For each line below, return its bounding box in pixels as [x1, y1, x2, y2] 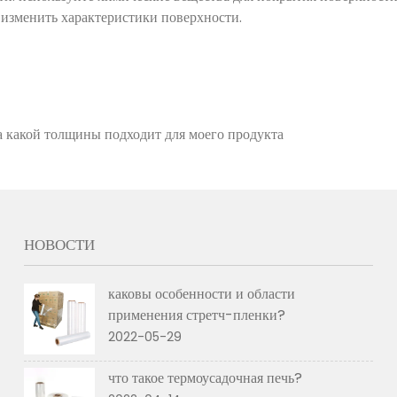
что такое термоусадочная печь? [108, 368, 303, 388]
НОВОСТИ [24, 234, 96, 255]
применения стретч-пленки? [108, 305, 286, 325]
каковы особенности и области [108, 284, 296, 304]
